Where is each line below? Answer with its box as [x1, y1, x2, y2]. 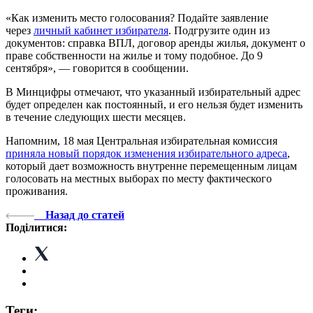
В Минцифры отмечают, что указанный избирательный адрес [6, 85, 300, 98]
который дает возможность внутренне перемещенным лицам [6, 159, 297, 172]
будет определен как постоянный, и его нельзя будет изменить [6, 98, 303, 110]
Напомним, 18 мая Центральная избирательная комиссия [6, 134, 277, 147]
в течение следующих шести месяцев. [6, 110, 186, 123]
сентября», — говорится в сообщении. [6, 61, 189, 74]
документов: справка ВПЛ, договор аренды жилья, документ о [6, 36, 305, 49]
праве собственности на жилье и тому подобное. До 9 [6, 49, 263, 61]
